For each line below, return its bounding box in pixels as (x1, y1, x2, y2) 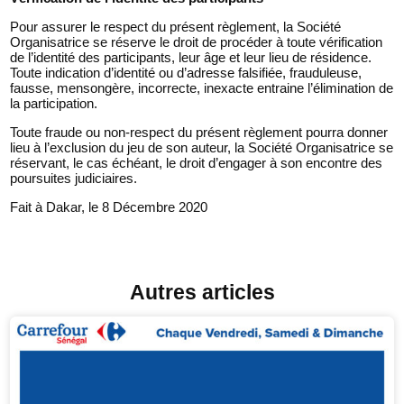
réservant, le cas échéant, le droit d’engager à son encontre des (10, 154, 383, 170)
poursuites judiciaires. (10, 170, 138, 186)
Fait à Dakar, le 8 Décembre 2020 (10, 198, 208, 215)
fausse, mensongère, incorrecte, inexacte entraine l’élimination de (10, 79, 394, 96)
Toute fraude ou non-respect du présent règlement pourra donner (10, 124, 389, 140)
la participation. (10, 95, 98, 111)
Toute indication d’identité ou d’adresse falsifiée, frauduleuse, (10, 64, 363, 80)
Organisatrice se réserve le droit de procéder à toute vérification (10, 33, 383, 50)
